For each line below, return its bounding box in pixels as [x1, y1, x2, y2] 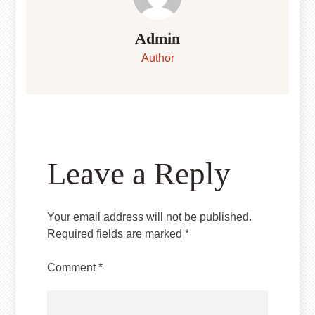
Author [141, 52, 174, 65]
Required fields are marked [47, 228, 186, 240]
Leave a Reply [47, 156, 231, 192]
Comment [47, 262, 99, 274]
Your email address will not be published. [47, 211, 252, 224]
